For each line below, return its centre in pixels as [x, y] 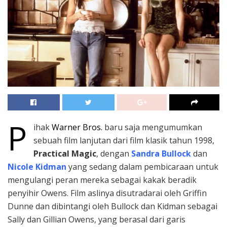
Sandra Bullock [161, 154]
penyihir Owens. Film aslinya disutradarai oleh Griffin [107, 193]
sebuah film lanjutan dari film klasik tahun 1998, [124, 141]
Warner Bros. [77, 127]
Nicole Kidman [37, 167]
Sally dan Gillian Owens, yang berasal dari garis [97, 220]
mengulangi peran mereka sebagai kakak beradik [102, 180]
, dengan [113, 154]
